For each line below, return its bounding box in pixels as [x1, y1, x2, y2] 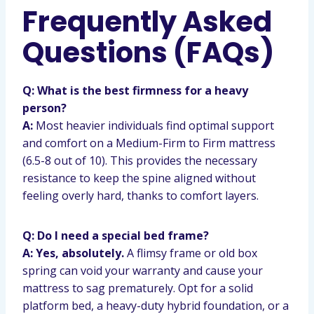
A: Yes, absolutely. [22, 245, 124, 261]
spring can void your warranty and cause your [22, 263, 263, 278]
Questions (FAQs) [22, 33, 274, 72]
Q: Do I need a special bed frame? [22, 228, 209, 243]
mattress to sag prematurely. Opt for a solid [22, 280, 253, 296]
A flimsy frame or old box [124, 245, 257, 261]
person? [22, 100, 67, 116]
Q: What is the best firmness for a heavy [22, 83, 248, 98]
